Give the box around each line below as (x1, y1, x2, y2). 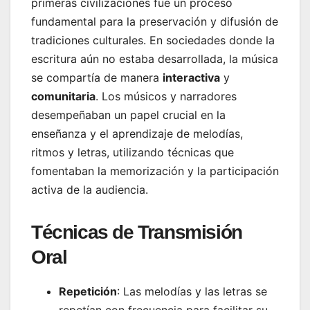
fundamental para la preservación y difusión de (31, 14, 278, 28)
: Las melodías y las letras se (117, 284, 267, 298)
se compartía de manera (31, 70, 163, 84)
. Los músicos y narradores (95, 89, 237, 103)
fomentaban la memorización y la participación (31, 163, 279, 178)
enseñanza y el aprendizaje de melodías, (31, 126, 243, 140)
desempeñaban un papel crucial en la (31, 107, 226, 122)
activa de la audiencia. (31, 182, 148, 197)
